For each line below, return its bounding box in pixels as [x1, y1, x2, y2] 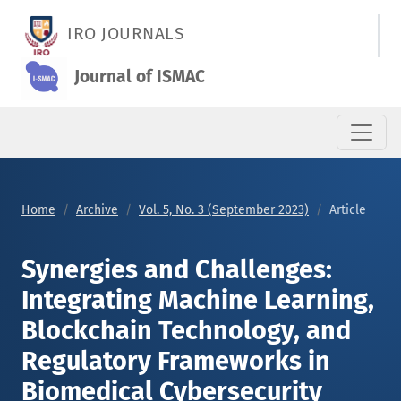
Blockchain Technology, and [21, 315, 351, 346]
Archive [76, 202, 118, 218]
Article [329, 202, 366, 218]
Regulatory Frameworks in [21, 346, 330, 377]
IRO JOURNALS [67, 23, 183, 45]
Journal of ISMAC [73, 66, 205, 88]
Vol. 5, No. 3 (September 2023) [139, 202, 309, 218]
